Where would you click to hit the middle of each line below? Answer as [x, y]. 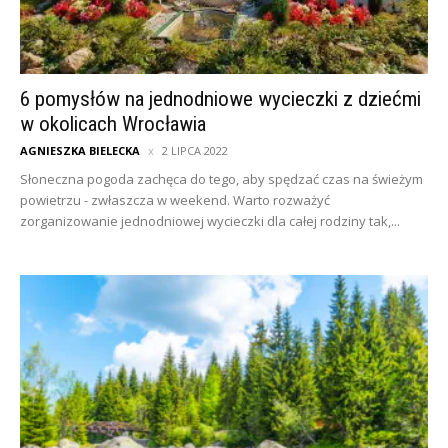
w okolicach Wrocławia [113, 124]
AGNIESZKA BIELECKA [80, 151]
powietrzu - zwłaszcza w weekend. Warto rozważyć [175, 200]
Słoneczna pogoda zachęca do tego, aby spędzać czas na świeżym [221, 179]
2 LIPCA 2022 [195, 151]
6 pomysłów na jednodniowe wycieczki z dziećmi [220, 99]
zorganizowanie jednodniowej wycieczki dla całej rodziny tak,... [210, 221]
